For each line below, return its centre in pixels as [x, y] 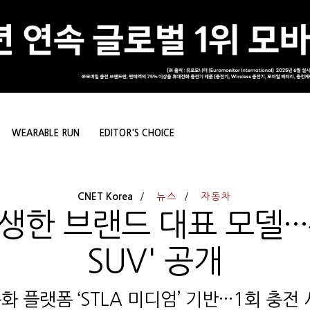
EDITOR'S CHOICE [137, 134]
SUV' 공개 [155, 262]
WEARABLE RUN [46, 134]
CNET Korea [106, 197]
